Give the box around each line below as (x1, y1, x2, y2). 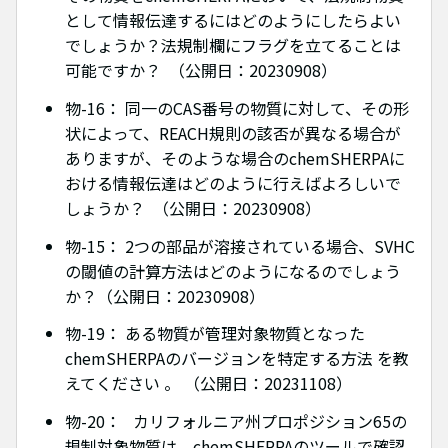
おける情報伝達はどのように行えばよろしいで (65, 170, 401, 195)
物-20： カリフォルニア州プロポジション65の (65, 409, 407, 434)
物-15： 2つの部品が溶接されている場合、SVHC (65, 233, 415, 258)
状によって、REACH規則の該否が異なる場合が (65, 120, 401, 145)
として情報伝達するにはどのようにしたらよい (65, 8, 401, 33)
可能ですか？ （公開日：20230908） (65, 58, 337, 83)
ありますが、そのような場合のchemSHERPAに (65, 145, 405, 170)
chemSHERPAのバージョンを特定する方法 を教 (65, 346, 409, 371)
